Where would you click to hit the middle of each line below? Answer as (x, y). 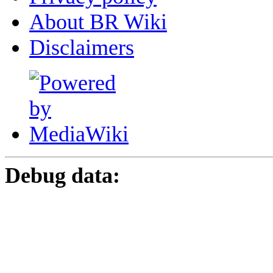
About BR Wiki (98, 22)
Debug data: (62, 175)
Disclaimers (82, 47)
